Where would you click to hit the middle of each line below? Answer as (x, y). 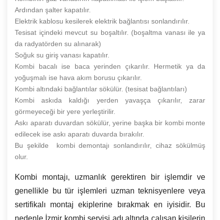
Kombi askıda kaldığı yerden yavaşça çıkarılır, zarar (110, 100)
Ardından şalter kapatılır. (53, 10)
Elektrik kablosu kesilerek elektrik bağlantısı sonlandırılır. (102, 21)
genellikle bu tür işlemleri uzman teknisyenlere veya (110, 191)
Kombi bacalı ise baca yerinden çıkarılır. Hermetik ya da (110, 66)
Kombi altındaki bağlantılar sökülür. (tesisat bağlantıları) (101, 89)
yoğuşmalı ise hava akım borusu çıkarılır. (78, 77)
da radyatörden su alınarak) (58, 43)
